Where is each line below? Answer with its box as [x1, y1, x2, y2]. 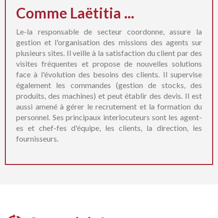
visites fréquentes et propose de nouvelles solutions [16, 59, 202, 68]
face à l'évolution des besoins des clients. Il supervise [16, 70, 202, 79]
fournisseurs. [16, 134, 59, 143]
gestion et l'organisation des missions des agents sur [16, 37, 202, 47]
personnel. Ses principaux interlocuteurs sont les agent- [16, 112, 202, 122]
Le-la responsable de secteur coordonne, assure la [16, 27, 202, 36]
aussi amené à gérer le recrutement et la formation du [16, 102, 202, 111]
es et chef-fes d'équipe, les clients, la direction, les [16, 123, 202, 132]
